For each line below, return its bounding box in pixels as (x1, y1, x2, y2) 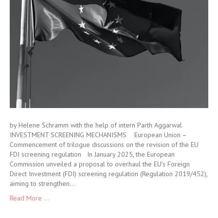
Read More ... (10, 194, 49, 203)
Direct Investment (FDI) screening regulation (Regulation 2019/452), (10, 169, 207, 179)
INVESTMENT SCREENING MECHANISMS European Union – (10, 130, 186, 140)
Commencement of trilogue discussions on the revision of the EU (10, 140, 199, 149)
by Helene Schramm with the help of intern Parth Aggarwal (10, 121, 186, 130)
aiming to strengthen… (10, 179, 75, 188)
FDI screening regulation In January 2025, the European (10, 150, 175, 159)
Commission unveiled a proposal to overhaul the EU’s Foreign (10, 160, 190, 169)
